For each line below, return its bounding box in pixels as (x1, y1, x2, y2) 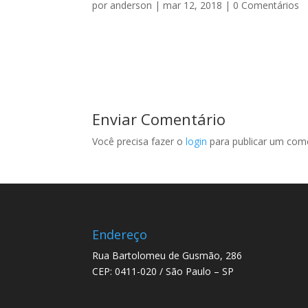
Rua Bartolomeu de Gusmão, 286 (92, 248, 243, 262)
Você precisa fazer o (92, 135, 186, 148)
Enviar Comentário (92, 109, 226, 129)
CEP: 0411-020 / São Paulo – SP (92, 264, 234, 278)
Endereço (92, 225, 148, 243)
